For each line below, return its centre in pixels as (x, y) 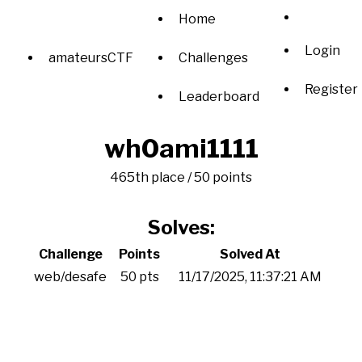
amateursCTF (91, 58)
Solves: (181, 227)
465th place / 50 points (181, 177)
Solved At (250, 254)
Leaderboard (219, 97)
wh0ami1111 (181, 148)
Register (331, 89)
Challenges (213, 58)
